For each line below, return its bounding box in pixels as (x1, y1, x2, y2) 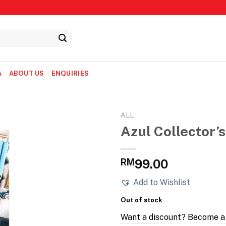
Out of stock (121, 196, 162, 204)
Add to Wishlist (133, 177, 190, 187)
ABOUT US (9, 69, 44, 77)
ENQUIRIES (51, 69, 89, 77)
